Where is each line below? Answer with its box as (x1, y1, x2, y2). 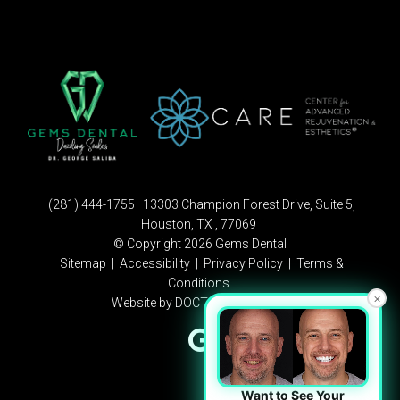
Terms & (296, 255, 344, 271)
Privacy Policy (203, 255, 286, 271)
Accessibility (119, 255, 190, 271)
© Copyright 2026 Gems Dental (113, 236, 287, 251)
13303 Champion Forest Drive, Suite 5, (142, 196, 355, 212)
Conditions (168, 275, 229, 290)
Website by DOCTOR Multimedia (111, 295, 289, 310)
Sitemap (59, 255, 106, 271)
